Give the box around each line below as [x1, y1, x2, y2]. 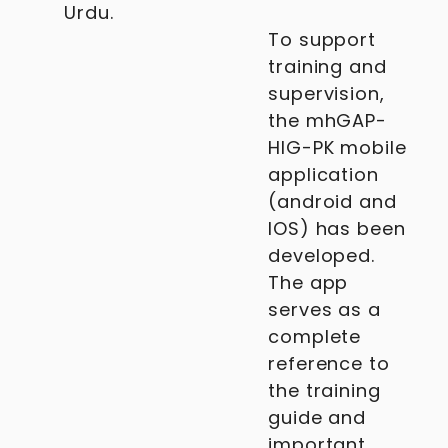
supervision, [268, 81, 385, 106]
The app [268, 270, 349, 295]
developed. [268, 243, 376, 268]
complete [268, 324, 362, 349]
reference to [268, 351, 390, 376]
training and [268, 54, 387, 79]
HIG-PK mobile [268, 135, 407, 160]
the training [268, 378, 381, 403]
